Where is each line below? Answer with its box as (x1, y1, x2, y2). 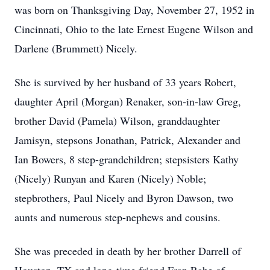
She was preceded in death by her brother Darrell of (14, 243, 241, 258)
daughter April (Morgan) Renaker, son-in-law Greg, (14, 94, 241, 108)
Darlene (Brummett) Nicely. (14, 41, 137, 55)
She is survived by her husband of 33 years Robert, (14, 75, 236, 89)
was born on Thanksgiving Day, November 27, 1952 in (14, 2, 254, 17)
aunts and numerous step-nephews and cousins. (14, 210, 221, 224)
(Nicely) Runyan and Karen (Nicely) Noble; (14, 171, 206, 186)
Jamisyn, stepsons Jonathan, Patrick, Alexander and (14, 133, 240, 147)
